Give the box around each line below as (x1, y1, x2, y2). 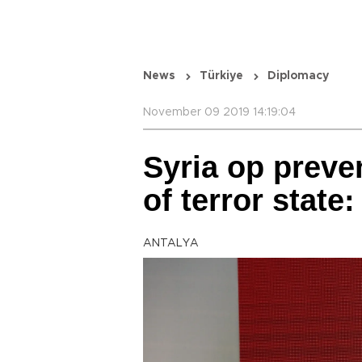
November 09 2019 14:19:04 (143, 107, 296, 118)
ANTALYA (143, 238, 199, 249)
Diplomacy (267, 70, 329, 82)
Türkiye (200, 70, 243, 82)
